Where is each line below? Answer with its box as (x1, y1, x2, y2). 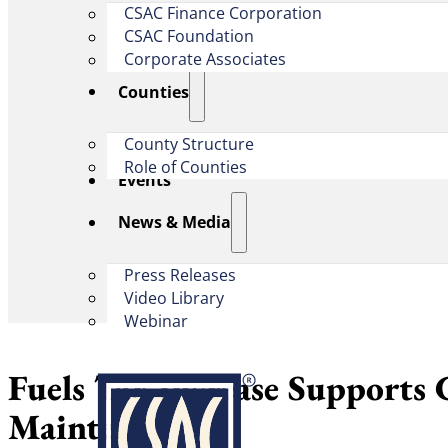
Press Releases (124, 264, 236, 287)
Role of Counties (124, 156, 247, 179)
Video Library (124, 287, 224, 310)
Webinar (124, 310, 188, 333)
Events (118, 169, 172, 192)
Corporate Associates (124, 48, 286, 71)
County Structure (124, 133, 254, 156)
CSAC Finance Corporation (124, 2, 322, 25)
